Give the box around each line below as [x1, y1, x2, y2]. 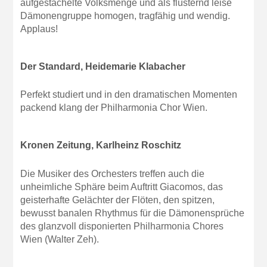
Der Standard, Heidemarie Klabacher [20, 61, 186, 72]
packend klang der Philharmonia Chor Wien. [20, 103, 208, 113]
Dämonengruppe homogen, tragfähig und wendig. [20, 10, 231, 21]
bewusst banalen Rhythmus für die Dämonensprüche [20, 207, 245, 218]
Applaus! [20, 23, 58, 34]
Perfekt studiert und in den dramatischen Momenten [20, 89, 238, 100]
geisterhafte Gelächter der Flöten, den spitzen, [20, 194, 215, 205]
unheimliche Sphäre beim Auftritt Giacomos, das [20, 181, 223, 192]
